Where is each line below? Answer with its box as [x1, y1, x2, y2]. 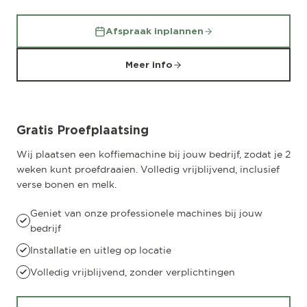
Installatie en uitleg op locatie [30, 244, 171, 256]
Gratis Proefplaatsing [16, 123, 149, 137]
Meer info [125, 60, 173, 70]
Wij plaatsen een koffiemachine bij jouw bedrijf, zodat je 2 [16, 148, 291, 160]
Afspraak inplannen [105, 26, 204, 36]
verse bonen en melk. [16, 178, 116, 191]
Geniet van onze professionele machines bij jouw [30, 207, 262, 219]
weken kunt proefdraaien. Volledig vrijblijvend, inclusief [16, 163, 280, 175]
